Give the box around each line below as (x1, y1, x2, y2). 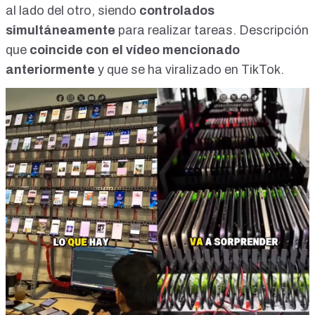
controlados (136, 4, 214, 18)
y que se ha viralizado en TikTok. (95, 63, 284, 77)
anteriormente (6, 63, 95, 77)
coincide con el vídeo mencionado (30, 43, 240, 58)
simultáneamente (6, 23, 115, 38)
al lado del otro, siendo (6, 4, 136, 18)
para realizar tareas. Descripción (115, 23, 309, 38)
